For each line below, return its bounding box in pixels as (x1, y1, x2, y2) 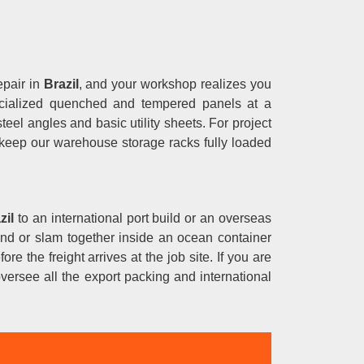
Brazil (39, 77, 79, 91)
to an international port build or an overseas (18, 211, 272, 225)
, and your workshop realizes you (78, 77, 272, 91)
